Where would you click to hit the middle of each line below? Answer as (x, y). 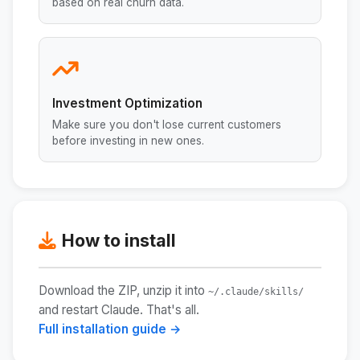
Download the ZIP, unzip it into (123, 291)
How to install (119, 241)
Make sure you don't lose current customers (167, 125)
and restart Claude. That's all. (119, 310)
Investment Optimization (127, 104)
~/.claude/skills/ (256, 292)
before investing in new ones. (128, 141)
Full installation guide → (110, 329)
